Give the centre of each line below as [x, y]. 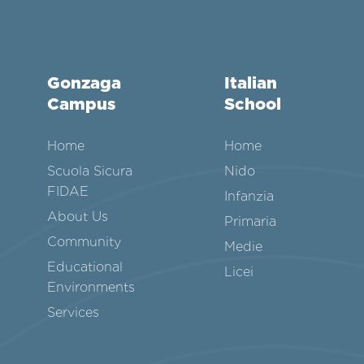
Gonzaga [84, 82]
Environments [91, 288]
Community [84, 242]
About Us [78, 217]
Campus [82, 104]
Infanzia [249, 197]
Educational [85, 267]
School [252, 104]
